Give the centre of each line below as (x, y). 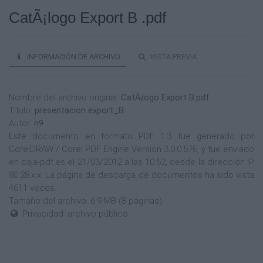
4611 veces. (33, 188)
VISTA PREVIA (173, 57)
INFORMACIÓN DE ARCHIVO (73, 57)
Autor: (21, 123)
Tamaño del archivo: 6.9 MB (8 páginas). (86, 201)
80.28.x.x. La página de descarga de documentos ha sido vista (131, 175)
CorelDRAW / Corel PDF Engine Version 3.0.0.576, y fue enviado (131, 149)
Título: (22, 110)
